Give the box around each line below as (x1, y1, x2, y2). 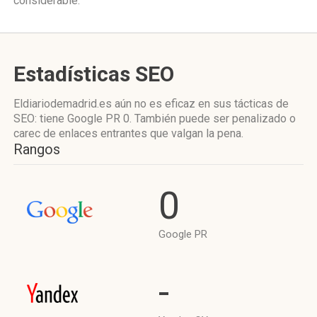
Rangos (13, 141, 60, 158)
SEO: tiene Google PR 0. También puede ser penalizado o (13, 112, 296, 125)
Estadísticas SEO (13, 62, 174, 86)
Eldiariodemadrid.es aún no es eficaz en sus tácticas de (13, 97, 289, 110)
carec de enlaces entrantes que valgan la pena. (13, 127, 243, 140)
